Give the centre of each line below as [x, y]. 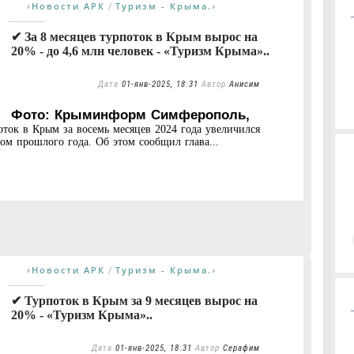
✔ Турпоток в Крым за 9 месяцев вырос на [134, 300]
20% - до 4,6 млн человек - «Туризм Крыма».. [140, 51]
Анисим [245, 84]
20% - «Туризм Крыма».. [82, 314]
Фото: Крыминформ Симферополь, [130, 115]
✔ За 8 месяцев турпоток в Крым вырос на [134, 36]
